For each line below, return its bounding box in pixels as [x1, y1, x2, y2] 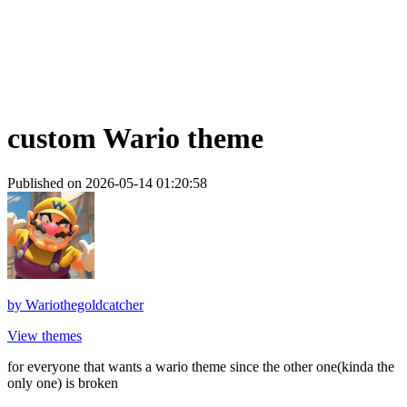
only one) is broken [7, 374, 118, 391]
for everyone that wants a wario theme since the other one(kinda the [7, 358, 394, 374]
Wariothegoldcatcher [25, 296, 144, 313]
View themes [7, 327, 82, 343]
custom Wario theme [7, 122, 263, 155]
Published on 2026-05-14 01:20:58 [7, 174, 207, 191]
